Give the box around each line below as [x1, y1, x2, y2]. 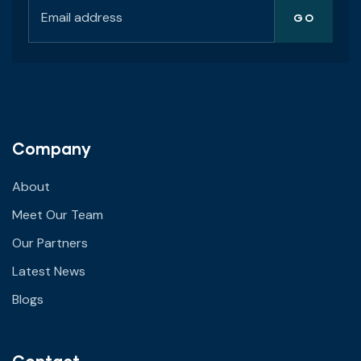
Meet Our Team [12, 206, 103, 224]
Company [12, 139, 91, 159]
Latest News [12, 263, 85, 280]
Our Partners [12, 234, 88, 252]
